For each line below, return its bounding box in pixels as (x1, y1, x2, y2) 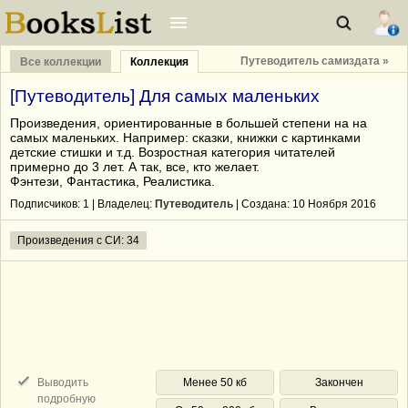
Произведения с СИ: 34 (17, 234, 139, 247)
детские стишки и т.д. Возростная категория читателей (10, 145, 335, 159)
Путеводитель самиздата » (240, 55, 389, 67)
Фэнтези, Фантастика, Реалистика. (10, 174, 215, 189)
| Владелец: (89, 198, 155, 210)
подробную (37, 393, 96, 405)
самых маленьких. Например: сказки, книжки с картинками (10, 130, 361, 145)
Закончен (314, 376, 363, 389)
